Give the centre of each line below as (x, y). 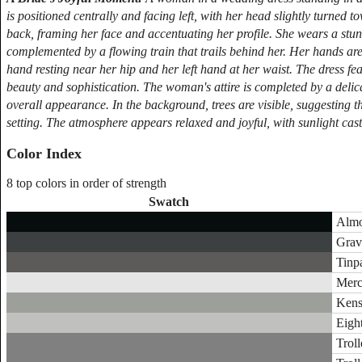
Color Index (44, 153)
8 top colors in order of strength (86, 183)
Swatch (169, 202)
